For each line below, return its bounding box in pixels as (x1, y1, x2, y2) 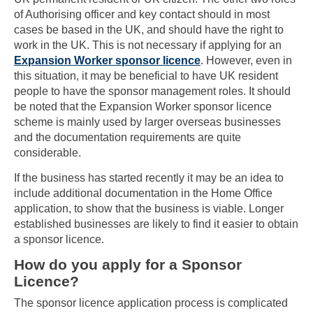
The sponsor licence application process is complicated (14, 296, 288, 309)
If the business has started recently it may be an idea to (14, 171, 284, 184)
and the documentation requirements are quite (14, 131, 241, 143)
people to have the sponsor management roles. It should (14, 85, 291, 97)
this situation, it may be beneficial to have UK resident (14, 69, 278, 82)
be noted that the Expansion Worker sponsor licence (14, 100, 272, 112)
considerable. (14, 146, 81, 159)
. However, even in (201, 54, 292, 66)
